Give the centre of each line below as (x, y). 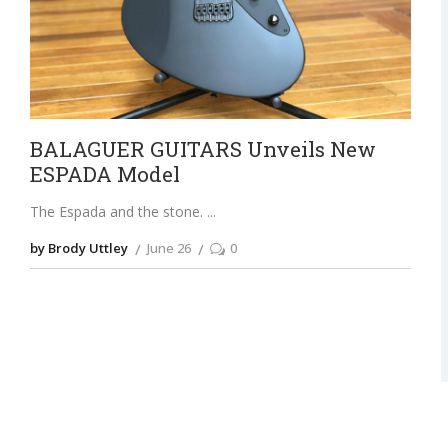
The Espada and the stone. (118, 212)
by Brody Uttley (78, 247)
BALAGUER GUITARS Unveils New (202, 149)
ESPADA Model (104, 174)
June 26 (168, 247)
